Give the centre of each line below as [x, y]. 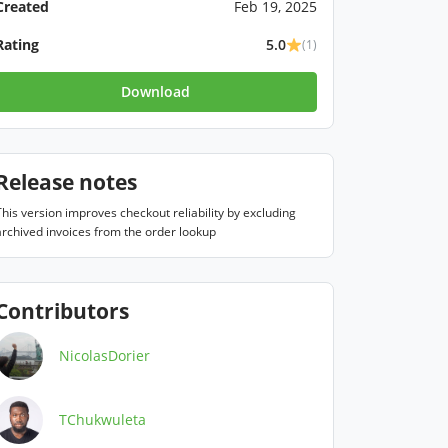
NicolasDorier [104, 355]
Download [156, 91]
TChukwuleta [102, 419]
